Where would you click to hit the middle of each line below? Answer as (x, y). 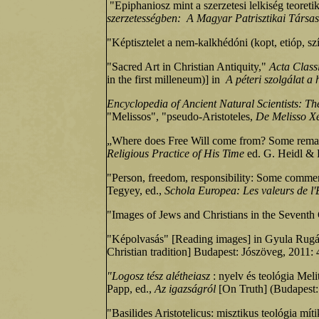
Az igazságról (185, 289)
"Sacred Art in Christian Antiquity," (188, 67)
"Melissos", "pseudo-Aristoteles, (180, 116)
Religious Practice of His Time (177, 153)
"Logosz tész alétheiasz (158, 276)
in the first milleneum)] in (166, 79)
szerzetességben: (145, 18)
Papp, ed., (131, 289)
